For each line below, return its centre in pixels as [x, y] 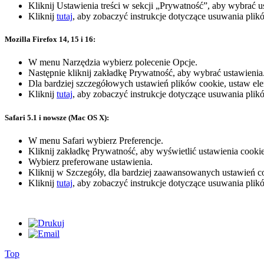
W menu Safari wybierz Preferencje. [96, 140]
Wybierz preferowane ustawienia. [90, 161]
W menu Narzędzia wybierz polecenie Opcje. [113, 62]
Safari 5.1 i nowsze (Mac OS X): [57, 117]
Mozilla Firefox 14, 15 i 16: [50, 39]
